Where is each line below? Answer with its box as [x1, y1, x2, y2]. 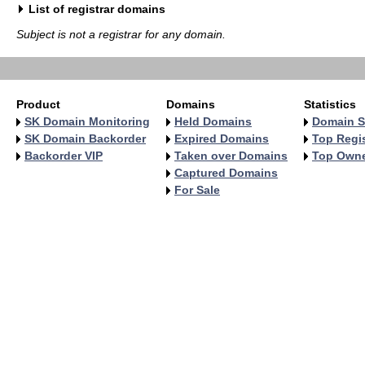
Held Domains [174, 115, 252, 128]
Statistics [304, 98, 356, 111]
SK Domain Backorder [24, 132, 146, 145]
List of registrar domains [29, 2, 165, 16]
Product [16, 98, 60, 111]
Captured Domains [174, 166, 278, 179]
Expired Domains [174, 132, 269, 145]
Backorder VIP [24, 149, 103, 162]
